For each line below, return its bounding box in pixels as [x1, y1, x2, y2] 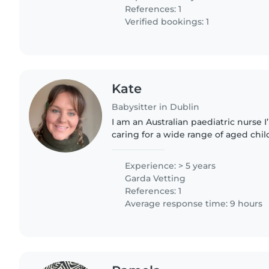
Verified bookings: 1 [122, 16, 210, 27]
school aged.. [112, 154, 169, 166]
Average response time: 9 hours [122, 198, 263, 210]
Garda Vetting [122, 173, 186, 184]
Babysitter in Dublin [112, 101, 200, 113]
